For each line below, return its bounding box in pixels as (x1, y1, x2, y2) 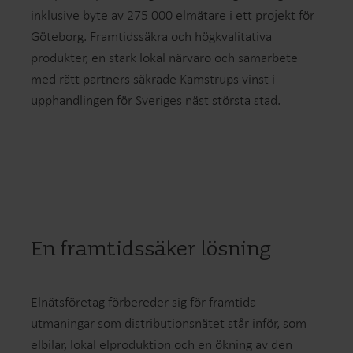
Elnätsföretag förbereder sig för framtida (31, 292, 257, 310)
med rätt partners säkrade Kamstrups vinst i (31, 69, 276, 87)
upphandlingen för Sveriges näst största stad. (31, 91, 281, 109)
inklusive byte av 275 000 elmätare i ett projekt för (31, 6, 315, 24)
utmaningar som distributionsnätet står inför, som (31, 314, 307, 332)
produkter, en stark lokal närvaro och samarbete (31, 48, 299, 66)
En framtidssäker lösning (31, 236, 272, 262)
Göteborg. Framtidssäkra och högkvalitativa (31, 27, 273, 45)
